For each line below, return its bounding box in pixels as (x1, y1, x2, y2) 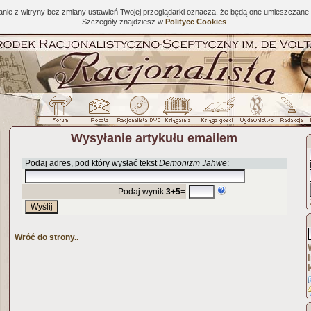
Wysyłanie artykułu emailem (71, 131, 237, 145)
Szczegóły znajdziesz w (81, 17, 165, 26)
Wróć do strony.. (15, 233, 78, 242)
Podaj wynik (117, 187, 166, 196)
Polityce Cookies (165, 17, 226, 26)
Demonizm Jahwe (158, 158, 227, 168)
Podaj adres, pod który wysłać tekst (22, 158, 159, 168)
